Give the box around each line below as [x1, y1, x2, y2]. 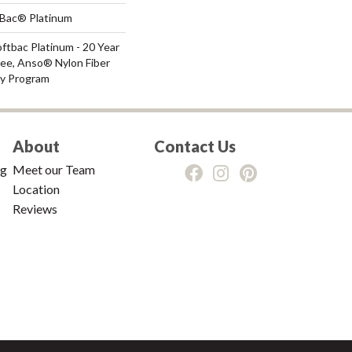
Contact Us [154, 136, 236, 156]
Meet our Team [13, 161, 95, 177]
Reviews [13, 200, 57, 216]
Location [13, 181, 60, 196]
